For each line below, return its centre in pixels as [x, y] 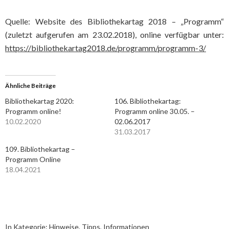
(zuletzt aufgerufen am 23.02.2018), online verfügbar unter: [114, 35]
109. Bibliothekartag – [40, 149]
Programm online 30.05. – [155, 111]
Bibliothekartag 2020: [40, 101]
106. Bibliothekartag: [148, 101]
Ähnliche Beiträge [30, 86]
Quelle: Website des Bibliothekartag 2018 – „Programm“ [114, 21]
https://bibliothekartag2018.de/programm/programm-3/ [106, 48]
